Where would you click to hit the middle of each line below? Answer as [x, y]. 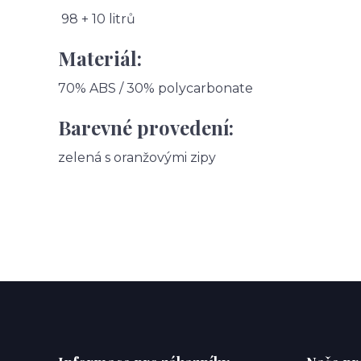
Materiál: [100, 58]
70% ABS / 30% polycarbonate [156, 89]
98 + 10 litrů [98, 19]
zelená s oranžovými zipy [137, 158]
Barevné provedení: [148, 128]
